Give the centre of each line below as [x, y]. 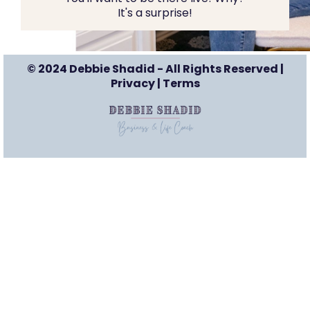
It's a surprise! [155, 13]
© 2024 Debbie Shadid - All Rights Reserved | [155, 69]
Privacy [133, 83]
